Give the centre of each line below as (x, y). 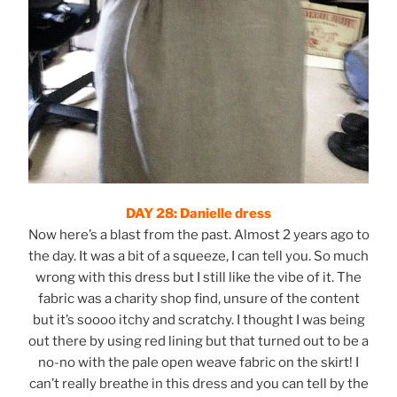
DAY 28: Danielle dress (198, 214)
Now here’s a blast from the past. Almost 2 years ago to (198, 235)
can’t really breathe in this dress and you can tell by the (198, 384)
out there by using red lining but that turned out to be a (198, 342)
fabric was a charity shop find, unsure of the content (198, 299)
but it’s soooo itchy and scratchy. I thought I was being (198, 320)
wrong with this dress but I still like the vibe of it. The (198, 278)
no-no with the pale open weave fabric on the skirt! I (198, 363)
